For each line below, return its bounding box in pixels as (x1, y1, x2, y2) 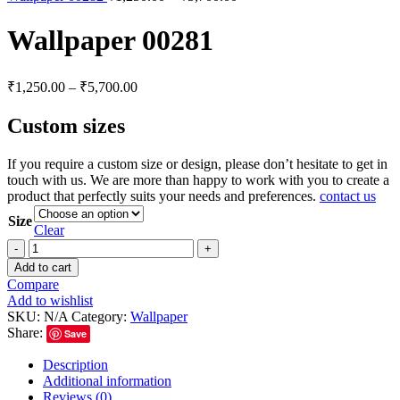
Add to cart (14, 260, 71, 274)
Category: (71, 308, 127, 324)
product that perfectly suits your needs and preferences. (7, 187, 320, 204)
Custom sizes (7, 113, 125, 137)
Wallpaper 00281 (7, 24, 213, 57)
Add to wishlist (7, 292, 93, 308)
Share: (7, 324, 43, 340)
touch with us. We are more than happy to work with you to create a (7, 171, 389, 187)
